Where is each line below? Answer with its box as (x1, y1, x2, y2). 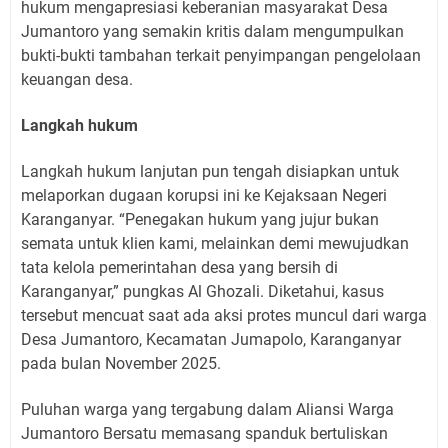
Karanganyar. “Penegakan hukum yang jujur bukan (21, 209, 379, 229)
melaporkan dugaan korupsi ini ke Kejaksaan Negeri (21, 185, 387, 205)
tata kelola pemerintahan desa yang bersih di (21, 257, 338, 277)
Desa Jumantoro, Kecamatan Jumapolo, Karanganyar (21, 329, 401, 349)
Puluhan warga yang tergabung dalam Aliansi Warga (21, 399, 394, 419)
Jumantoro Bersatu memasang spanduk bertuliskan (21, 423, 388, 443)
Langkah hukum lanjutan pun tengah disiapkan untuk (21, 161, 399, 181)
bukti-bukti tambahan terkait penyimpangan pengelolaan (21, 45, 421, 65)
